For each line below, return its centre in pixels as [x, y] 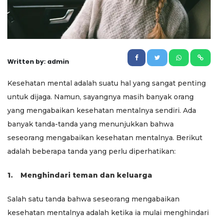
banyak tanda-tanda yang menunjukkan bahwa [91, 124]
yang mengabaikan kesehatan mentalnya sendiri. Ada [102, 110]
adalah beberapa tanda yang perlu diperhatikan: [91, 151]
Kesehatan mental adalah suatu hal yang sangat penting [107, 83]
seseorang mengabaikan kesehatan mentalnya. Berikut [105, 137]
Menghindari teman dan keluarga [86, 175]
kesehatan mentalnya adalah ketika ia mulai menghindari [108, 212]
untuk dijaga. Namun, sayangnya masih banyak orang [100, 97]
